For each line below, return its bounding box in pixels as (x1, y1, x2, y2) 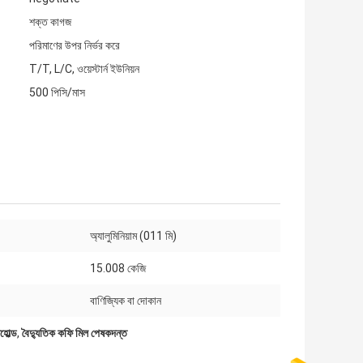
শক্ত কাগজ (29, 15, 71, 29)
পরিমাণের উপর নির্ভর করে (29, 39, 120, 53)
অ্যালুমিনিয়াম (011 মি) (90, 229, 177, 243)
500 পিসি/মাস (29, 86, 85, 100)
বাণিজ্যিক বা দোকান (90, 294, 161, 308)
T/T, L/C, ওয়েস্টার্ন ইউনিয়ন (29, 62, 139, 76)
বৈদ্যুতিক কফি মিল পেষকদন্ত (22, 327, 127, 340)
